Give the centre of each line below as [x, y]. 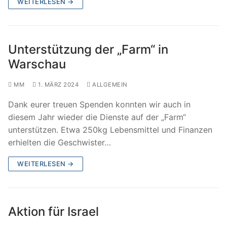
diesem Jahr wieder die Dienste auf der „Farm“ [97, 117]
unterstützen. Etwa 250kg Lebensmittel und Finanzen [110, 129]
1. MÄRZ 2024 [58, 84]
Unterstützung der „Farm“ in [88, 49]
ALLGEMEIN [109, 84]
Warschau [37, 64]
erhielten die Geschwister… [60, 142]
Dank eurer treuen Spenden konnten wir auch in [99, 104]
